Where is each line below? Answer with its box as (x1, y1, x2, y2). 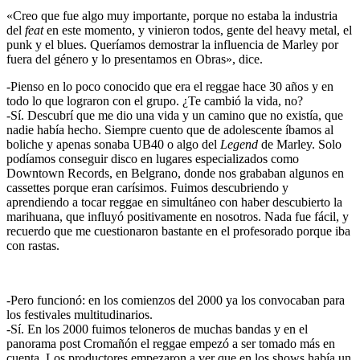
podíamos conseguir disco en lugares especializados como (6, 152, 299, 166)
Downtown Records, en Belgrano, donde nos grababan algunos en (6, 166, 344, 181)
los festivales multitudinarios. (6, 308, 153, 322)
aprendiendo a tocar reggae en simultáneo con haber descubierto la (6, 195, 342, 210)
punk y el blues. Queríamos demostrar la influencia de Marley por (6, 38, 338, 52)
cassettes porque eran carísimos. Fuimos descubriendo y (6, 181, 288, 195)
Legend (220, 137, 261, 152)
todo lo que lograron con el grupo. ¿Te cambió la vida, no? (6, 94, 303, 108)
